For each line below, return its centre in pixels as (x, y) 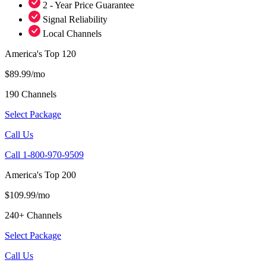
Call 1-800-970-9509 (44, 154)
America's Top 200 (40, 175)
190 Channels (31, 94)
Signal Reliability (75, 19)
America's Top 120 (40, 53)
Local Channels (72, 33)
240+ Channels (33, 215)
